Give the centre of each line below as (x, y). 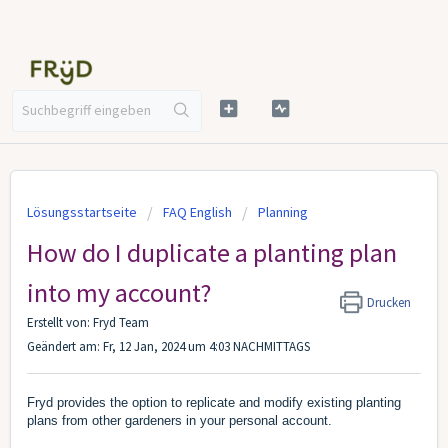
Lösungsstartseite (83, 212)
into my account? (119, 292)
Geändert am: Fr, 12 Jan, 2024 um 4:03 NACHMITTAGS (168, 346)
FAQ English (197, 212)
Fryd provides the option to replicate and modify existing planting (214, 403)
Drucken (389, 302)
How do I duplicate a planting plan (212, 252)
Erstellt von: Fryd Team (88, 322)
